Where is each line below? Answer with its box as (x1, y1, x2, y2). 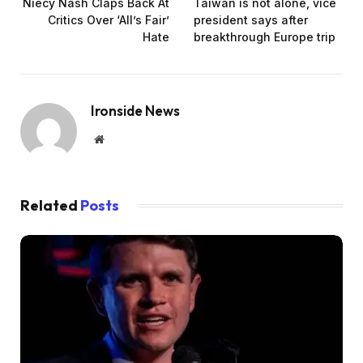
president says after (194, 12, 308, 27)
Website (103, 132, 139, 144)
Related (20, 195, 80, 215)
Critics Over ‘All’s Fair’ (48, 12, 169, 27)
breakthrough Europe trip (194, 29, 335, 44)
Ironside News (91, 101, 180, 119)
